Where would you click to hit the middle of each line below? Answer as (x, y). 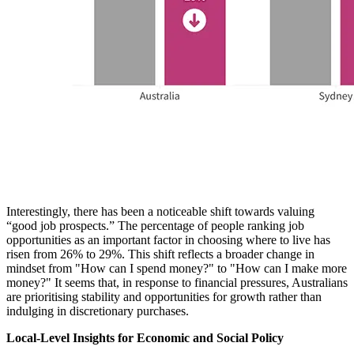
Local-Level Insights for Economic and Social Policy (145, 338)
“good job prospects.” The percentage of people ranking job (155, 226)
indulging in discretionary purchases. (98, 311)
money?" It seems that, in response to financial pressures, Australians (177, 283)
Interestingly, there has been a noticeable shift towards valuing (160, 212)
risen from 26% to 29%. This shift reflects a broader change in (160, 254)
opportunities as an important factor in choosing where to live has (168, 240)
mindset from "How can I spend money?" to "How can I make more (177, 269)
